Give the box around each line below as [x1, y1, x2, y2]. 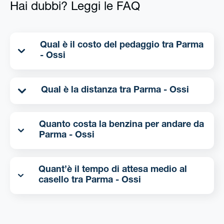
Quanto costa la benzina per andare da [38, 120, 204, 130]
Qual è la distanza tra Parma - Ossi [133, 86, 189, 95]
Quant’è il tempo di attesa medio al [38, 165, 187, 175]
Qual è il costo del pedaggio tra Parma [39, 41, 176, 50]
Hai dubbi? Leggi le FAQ [10, 1, 140, 14]
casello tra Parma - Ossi [85, 176, 141, 185]
